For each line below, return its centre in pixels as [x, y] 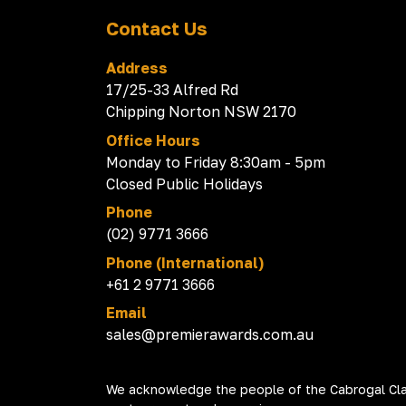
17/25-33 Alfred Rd [177, 90]
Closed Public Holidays [184, 184]
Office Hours [153, 140]
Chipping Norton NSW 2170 [201, 112]
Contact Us [157, 29]
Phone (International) [185, 262]
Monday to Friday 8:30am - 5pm [216, 162]
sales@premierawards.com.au [210, 335]
